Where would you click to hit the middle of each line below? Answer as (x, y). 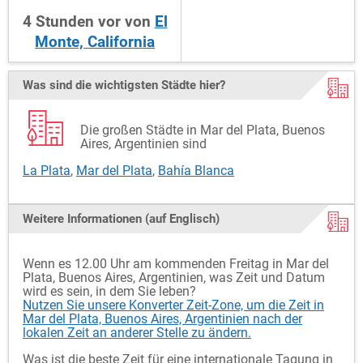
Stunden (64, 21)
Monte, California (95, 42)
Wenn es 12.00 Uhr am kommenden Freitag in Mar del (176, 264)
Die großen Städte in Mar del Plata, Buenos (203, 130)
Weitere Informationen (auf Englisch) (121, 219)
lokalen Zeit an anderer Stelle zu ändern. (137, 333)
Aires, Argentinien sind (143, 144)
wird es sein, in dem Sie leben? (109, 291)
